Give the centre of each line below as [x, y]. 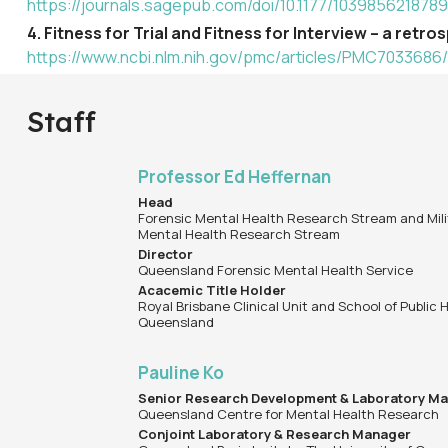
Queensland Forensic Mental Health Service [276, 270]
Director [166, 254]
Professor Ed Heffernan [235, 177]
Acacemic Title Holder [212, 290]
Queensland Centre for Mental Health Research [289, 414]
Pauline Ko [181, 373]
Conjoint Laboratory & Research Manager [275, 434]
